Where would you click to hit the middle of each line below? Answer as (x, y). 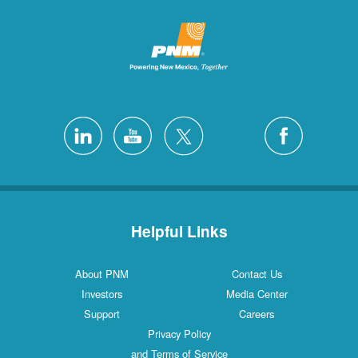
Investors (257, 293)
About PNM (257, 273)
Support (257, 313)
